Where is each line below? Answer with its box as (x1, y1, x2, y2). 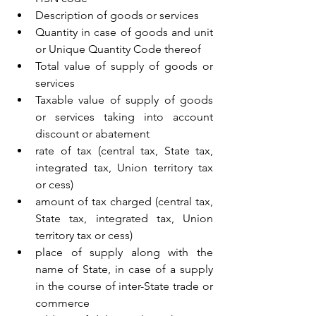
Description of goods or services (35, 8, 199, 22)
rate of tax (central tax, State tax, (35, 143, 213, 157)
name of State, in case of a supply (35, 262, 213, 276)
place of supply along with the (35, 245, 213, 259)
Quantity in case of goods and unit (35, 25, 213, 39)
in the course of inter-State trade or (35, 279, 213, 293)
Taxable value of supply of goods (35, 92, 213, 107)
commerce (35, 296, 90, 310)
